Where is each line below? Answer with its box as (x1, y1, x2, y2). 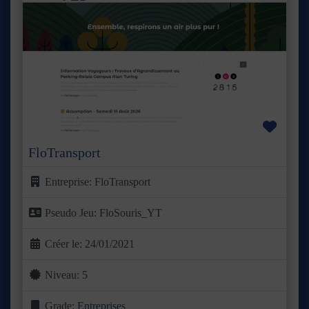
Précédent (41, 64, 85, 77)
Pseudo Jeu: (45, 207, 99, 219)
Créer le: (45, 238, 85, 250)
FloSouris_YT (99, 207, 162, 219)
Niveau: (45, 269, 82, 281)
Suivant (265, 64, 299, 77)
